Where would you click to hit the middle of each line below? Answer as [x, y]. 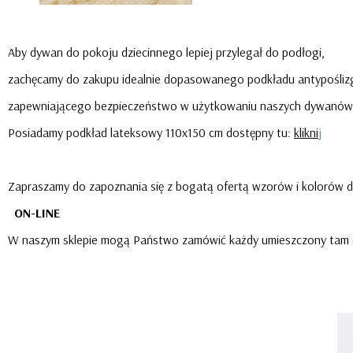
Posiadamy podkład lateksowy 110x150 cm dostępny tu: [149, 133]
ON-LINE [37, 213]
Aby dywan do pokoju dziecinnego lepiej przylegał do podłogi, [166, 52]
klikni [306, 133]
